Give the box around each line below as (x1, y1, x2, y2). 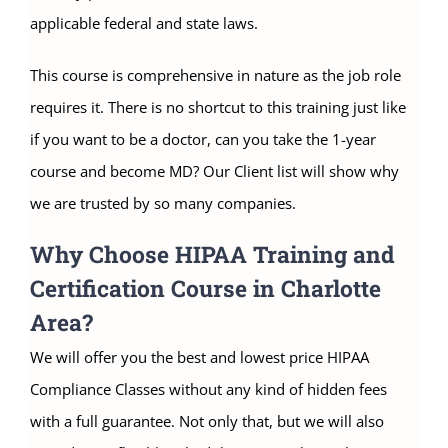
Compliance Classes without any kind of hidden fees (30, 379, 387, 400)
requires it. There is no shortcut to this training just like (30, 97, 406, 118)
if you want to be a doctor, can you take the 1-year (30, 129, 376, 150)
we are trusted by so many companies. (30, 193, 296, 214)
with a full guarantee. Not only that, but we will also (30, 411, 384, 432)
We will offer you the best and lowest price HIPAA (30, 347, 369, 368)
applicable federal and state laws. (30, 13, 258, 34)
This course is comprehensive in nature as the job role (30, 65, 401, 86)
